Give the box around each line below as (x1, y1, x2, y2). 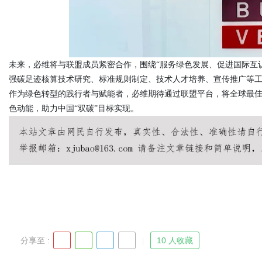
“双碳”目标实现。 (74, 104, 139, 113)
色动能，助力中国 (9, 104, 74, 113)
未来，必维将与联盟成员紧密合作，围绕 (9, 60, 156, 69)
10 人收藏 (157, 236, 193, 245)
